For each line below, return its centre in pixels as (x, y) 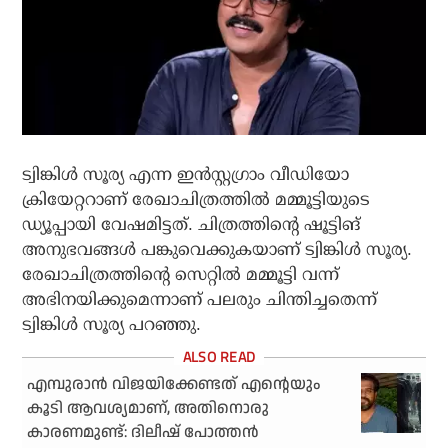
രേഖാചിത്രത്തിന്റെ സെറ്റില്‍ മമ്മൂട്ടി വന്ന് (181, 274)
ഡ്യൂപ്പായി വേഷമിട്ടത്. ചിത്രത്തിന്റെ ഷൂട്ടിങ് (191, 224)
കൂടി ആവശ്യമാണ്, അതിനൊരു (148, 408)
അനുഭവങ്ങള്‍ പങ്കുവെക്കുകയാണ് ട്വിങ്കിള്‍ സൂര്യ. (217, 249)
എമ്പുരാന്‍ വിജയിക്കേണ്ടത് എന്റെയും (174, 384)
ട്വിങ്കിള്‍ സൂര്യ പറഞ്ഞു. (112, 324)
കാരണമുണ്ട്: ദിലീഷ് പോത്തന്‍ (143, 432)
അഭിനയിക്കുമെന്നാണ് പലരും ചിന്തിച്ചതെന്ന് (200, 299)
